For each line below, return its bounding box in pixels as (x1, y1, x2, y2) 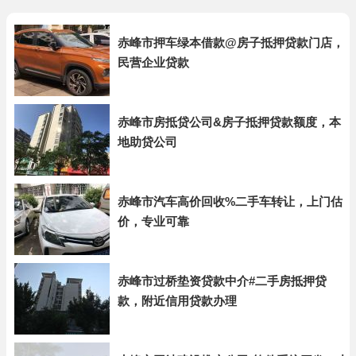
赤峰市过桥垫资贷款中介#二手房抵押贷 (118, 274, 327, 288)
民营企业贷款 (118, 56, 189, 69)
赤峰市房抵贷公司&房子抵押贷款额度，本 (118, 115, 341, 129)
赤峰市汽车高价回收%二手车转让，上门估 (118, 195, 342, 208)
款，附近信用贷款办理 (118, 294, 237, 308)
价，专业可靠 (118, 215, 189, 228)
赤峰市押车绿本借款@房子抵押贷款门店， (118, 36, 344, 49)
